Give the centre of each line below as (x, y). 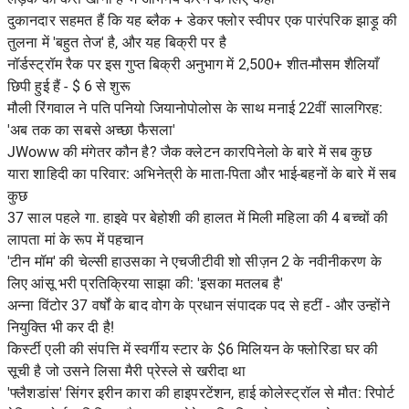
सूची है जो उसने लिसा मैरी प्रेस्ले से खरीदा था (127, 372)
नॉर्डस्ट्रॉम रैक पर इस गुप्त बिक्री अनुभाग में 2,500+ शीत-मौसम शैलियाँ (194, 65)
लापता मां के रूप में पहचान (76, 240)
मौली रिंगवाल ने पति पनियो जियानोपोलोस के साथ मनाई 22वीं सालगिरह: (195, 109)
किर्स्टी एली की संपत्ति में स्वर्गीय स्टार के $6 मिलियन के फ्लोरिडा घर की (193, 350)
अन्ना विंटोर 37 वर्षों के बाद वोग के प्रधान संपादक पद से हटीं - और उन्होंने (199, 306)
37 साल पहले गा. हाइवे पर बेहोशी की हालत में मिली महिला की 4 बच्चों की (198, 218)
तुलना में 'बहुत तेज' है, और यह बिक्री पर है (117, 43)
